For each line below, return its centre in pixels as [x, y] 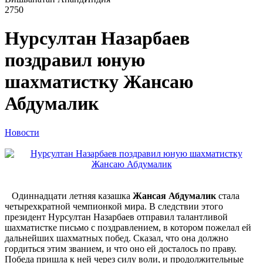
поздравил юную [75, 60]
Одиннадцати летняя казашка [69, 195]
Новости [22, 132]
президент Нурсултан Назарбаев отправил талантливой [116, 217]
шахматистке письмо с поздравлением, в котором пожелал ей [128, 227]
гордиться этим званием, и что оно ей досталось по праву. [121, 248]
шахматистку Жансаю [99, 82]
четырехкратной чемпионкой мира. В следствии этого [114, 206]
